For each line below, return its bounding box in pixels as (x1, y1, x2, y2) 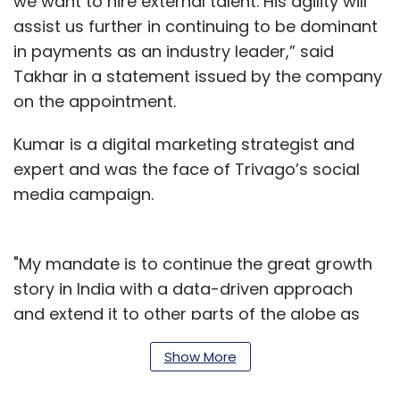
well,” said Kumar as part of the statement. (13, 327, 354, 350)
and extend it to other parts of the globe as (13, 302, 360, 325)
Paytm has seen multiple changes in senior (13, 370, 354, 393)
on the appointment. (13, 89, 180, 112)
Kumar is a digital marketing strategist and (13, 132, 354, 155)
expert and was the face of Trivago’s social (13, 157, 360, 180)
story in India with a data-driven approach (13, 277, 353, 300)
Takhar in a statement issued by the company (13, 64, 382, 87)
